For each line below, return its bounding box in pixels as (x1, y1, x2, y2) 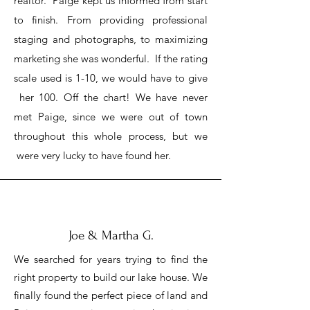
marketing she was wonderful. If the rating (14, 52, 208, 65)
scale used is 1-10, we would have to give (14, 71, 208, 84)
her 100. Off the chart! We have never (14, 91, 208, 104)
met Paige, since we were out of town (14, 110, 208, 123)
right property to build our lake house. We (14, 271, 208, 284)
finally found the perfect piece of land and (14, 289, 208, 302)
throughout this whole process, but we (14, 129, 208, 143)
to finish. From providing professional (14, 13, 208, 26)
